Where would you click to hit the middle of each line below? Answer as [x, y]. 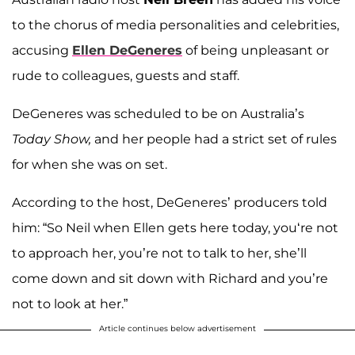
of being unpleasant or [256, 50]
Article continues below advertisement [177, 328]
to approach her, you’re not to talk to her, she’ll [159, 253]
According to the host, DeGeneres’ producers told [170, 202]
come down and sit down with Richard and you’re [170, 278]
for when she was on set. [90, 164]
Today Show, [53, 139]
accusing [42, 50]
